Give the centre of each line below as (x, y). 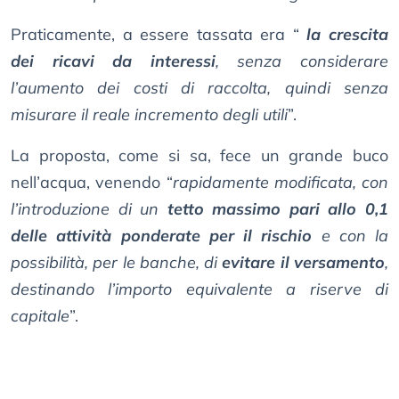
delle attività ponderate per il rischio (162, 236)
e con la (350, 236)
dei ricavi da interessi (113, 61)
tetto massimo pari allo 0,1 (278, 209)
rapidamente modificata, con (280, 183)
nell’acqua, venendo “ (92, 183)
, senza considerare (302, 61)
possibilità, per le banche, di (117, 263)
